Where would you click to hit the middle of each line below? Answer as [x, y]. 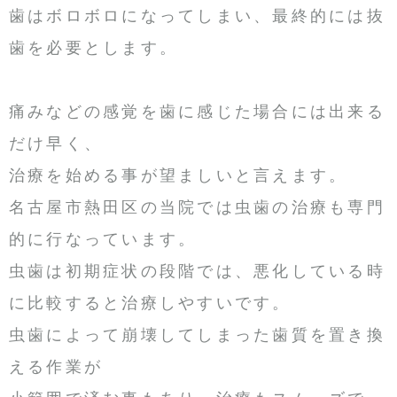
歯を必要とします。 [94, 48]
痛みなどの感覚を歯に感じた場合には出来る [197, 112]
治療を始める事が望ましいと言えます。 [179, 176]
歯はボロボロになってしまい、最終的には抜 [197, 16]
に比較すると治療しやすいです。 [150, 304]
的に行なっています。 [103, 240]
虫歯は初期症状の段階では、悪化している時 [197, 272]
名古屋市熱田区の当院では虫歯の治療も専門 [197, 208]
